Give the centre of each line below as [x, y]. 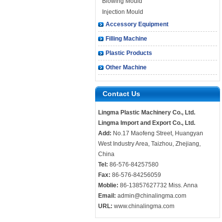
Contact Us [121, 94]
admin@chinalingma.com [152, 196]
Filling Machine [126, 39]
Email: [107, 196]
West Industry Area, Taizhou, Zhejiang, [149, 144]
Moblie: [108, 185]
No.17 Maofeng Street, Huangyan [157, 133]
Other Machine [126, 67]
